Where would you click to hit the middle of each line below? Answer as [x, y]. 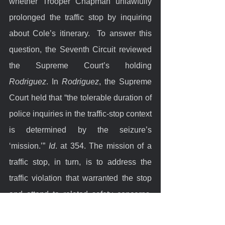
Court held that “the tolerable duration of [80, 97]
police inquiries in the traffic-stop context [80, 114]
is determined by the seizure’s [80, 130]
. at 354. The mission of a [103, 146]
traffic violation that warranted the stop [80, 178]
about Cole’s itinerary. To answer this [80, 33]
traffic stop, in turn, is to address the [80, 162]
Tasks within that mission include [80, 210]
